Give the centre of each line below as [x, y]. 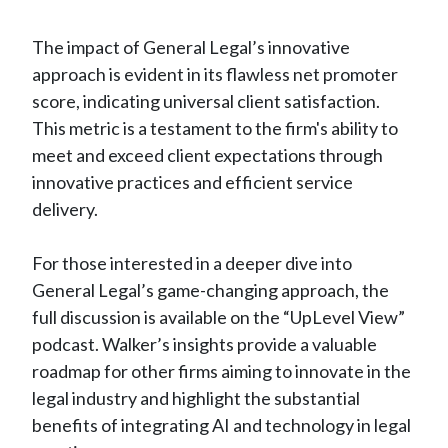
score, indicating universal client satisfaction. [206, 100]
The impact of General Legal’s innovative [191, 46]
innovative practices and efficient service [192, 181]
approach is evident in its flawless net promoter [215, 73]
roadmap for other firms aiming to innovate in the [221, 370]
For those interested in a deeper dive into [192, 262]
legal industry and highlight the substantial [196, 397]
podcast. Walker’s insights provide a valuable [204, 343]
